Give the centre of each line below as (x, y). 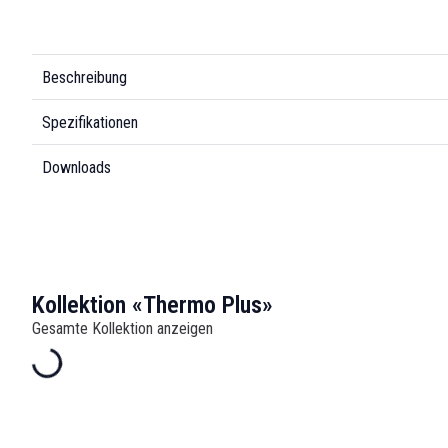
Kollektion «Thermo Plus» (152, 305)
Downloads (76, 167)
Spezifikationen (90, 122)
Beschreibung (84, 77)
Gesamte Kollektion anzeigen (122, 328)
